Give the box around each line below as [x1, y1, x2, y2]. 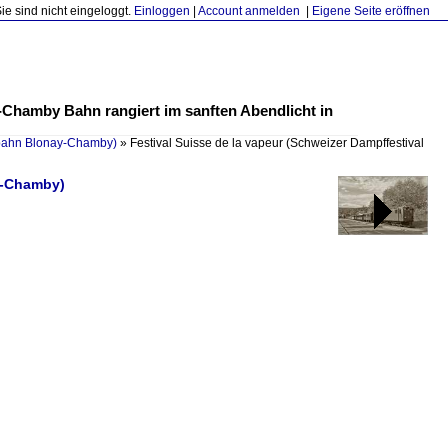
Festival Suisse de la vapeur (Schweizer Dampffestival [130, 136, 424, 150]
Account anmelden [198, 4, 300, 18]
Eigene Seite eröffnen [312, 4, 430, 18]
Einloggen [134, 4, 190, 18]
